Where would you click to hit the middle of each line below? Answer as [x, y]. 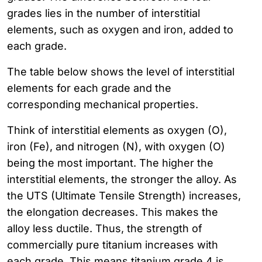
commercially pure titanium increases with [113, 244]
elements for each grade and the [89, 88]
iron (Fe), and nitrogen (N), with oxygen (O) [116, 146]
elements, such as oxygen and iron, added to [120, 29]
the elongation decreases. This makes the [113, 212]
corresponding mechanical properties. [103, 104]
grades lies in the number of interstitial [104, 13]
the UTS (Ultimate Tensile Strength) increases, [124, 195]
